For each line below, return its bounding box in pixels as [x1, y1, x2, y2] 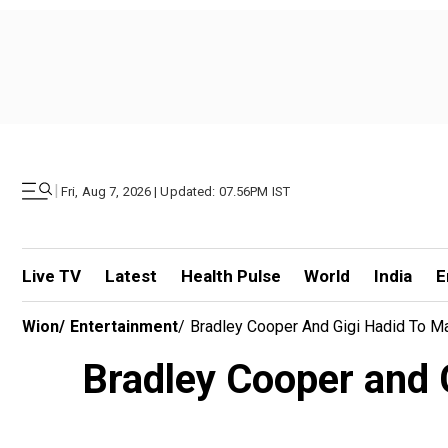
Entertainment [70, 317, 178, 336]
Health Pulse [180, 266, 281, 286]
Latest [104, 266, 157, 286]
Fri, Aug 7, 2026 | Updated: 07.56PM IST [61, 183, 291, 199]
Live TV [22, 266, 81, 286]
